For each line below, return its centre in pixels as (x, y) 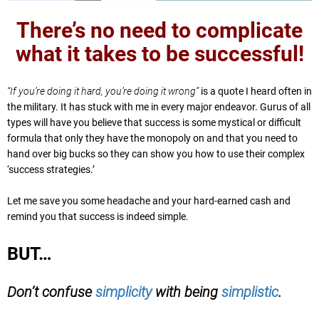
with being (187, 292)
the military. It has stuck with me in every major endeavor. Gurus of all (159, 107)
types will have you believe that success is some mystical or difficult (154, 123)
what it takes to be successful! (159, 54)
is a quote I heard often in (255, 91)
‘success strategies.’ (51, 170)
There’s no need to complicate (159, 31)
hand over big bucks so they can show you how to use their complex (156, 154)
